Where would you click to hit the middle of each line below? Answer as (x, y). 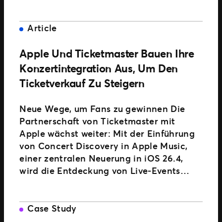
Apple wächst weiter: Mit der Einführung (107, 133)
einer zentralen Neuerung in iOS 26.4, (101, 158)
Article (42, 28)
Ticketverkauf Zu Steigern (82, 83)
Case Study (52, 208)
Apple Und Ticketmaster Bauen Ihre (107, 53)
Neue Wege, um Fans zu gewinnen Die (102, 108)
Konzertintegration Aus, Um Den (99, 68)
